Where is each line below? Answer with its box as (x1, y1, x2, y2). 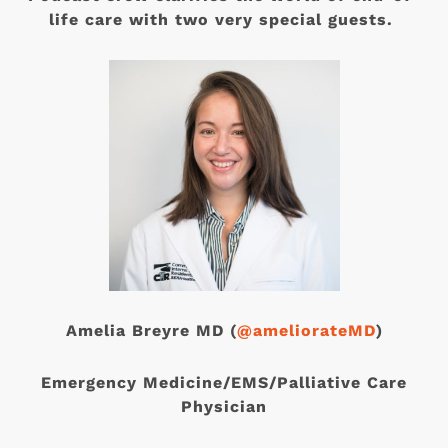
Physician (181, 397, 267, 417)
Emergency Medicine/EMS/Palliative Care (41, 373, 407, 393)
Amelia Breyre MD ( (65, 321, 237, 341)
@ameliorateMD (236, 321, 376, 341)
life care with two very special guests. (49, 10, 399, 30)
